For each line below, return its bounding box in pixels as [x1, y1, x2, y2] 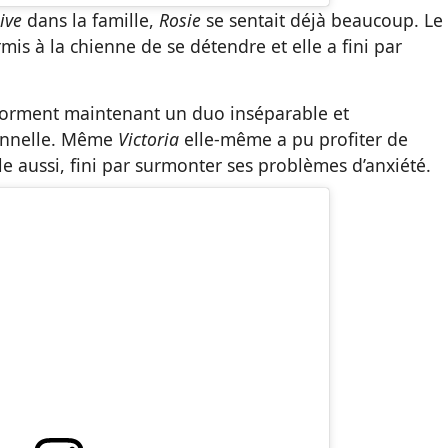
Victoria [118, 127, 179, 152]
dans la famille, [22, 8, 159, 33]
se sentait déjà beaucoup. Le [206, 8, 443, 33]
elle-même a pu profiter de [179, 127, 408, 152]
